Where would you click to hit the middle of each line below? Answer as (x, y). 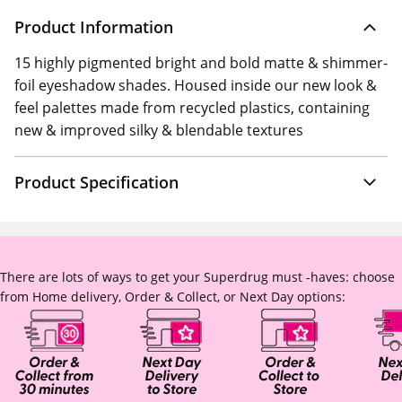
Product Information (94, 27)
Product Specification (96, 182)
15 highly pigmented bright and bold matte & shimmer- (201, 63)
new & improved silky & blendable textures (159, 130)
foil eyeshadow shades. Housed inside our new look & (196, 85)
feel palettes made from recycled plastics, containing (192, 108)
